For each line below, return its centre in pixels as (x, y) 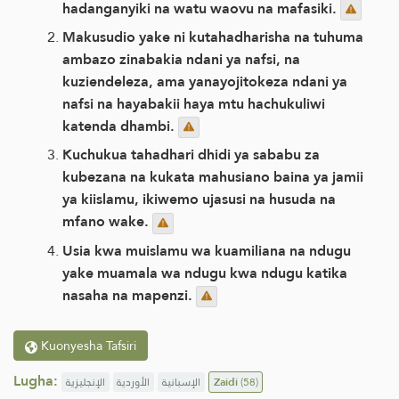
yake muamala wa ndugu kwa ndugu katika (205, 273)
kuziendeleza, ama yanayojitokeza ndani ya (205, 82)
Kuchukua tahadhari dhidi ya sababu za (191, 155)
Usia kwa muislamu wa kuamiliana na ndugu (207, 250)
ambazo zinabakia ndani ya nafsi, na (181, 60)
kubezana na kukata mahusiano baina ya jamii (213, 177)
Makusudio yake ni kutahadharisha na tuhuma (213, 37)
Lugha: (36, 380)
